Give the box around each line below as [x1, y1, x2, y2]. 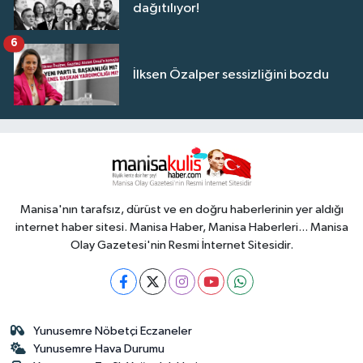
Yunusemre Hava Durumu [33, 343, 165, 356]
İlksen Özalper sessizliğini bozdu [133, 67, 329, 82]
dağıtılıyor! [133, 2, 199, 16]
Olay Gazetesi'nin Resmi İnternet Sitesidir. [70, 239, 293, 252]
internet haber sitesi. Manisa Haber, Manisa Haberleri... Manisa [15, 221, 348, 234]
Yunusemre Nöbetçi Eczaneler [33, 325, 193, 338]
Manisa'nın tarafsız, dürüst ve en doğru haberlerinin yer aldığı [19, 203, 344, 216]
